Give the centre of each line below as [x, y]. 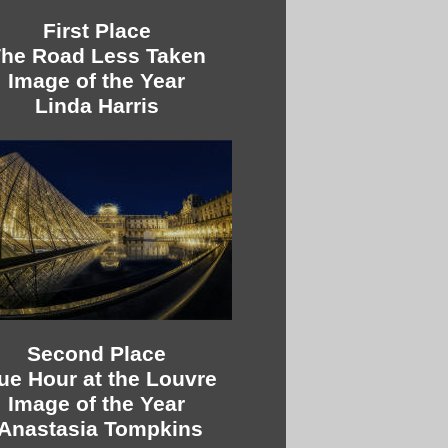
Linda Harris [96, 105]
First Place [96, 30]
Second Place [96, 353]
